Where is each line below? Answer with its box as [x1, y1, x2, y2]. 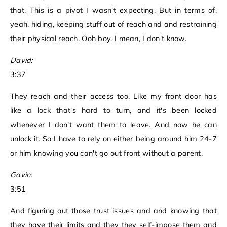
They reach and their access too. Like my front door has [10, 92, 217, 101]
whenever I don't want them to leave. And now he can [10, 120, 217, 130]
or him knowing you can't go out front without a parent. [10, 148, 203, 158]
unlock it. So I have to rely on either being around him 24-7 [10, 134, 217, 144]
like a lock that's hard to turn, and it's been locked [10, 106, 217, 116]
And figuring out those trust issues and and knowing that [10, 206, 217, 216]
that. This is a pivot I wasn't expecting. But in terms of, [10, 6, 217, 15]
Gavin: [10, 170, 32, 180]
